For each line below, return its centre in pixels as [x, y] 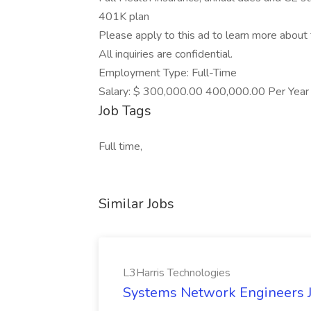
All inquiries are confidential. [166, 54]
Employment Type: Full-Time [168, 73]
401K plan [124, 17]
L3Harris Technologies [177, 273]
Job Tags [125, 111]
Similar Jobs [136, 204]
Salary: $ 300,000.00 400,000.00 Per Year [204, 92]
